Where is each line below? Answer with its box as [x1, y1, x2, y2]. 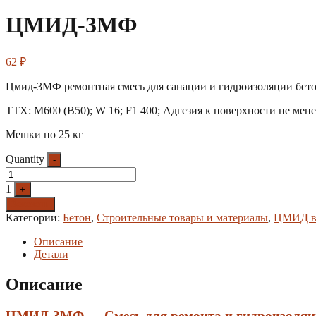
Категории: [6, 211, 63, 224]
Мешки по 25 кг [6, 128, 83, 140]
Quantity [6, 152, 44, 165]
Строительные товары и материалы [97, 211, 268, 224]
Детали [34, 248, 68, 260]
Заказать [11, 198, 49, 209]
